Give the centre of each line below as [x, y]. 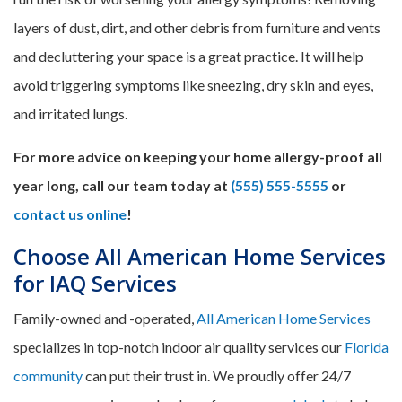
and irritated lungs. [70, 113]
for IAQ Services [95, 283]
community [48, 375]
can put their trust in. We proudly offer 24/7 [217, 375]
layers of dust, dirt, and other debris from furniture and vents [197, 27]
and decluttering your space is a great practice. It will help [188, 56]
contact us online [70, 214]
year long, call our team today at [122, 185]
